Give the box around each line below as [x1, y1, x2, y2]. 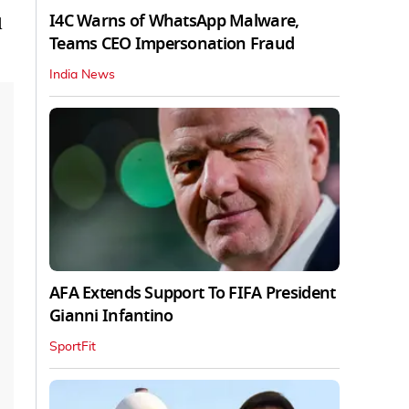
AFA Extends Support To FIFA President [49, 280, 336, 305]
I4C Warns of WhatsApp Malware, [49, 8, 299, 33]
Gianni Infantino [49, 303, 173, 328]
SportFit [49, 340, 96, 353]
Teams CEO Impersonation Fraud [49, 31, 295, 56]
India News [49, 68, 115, 81]
